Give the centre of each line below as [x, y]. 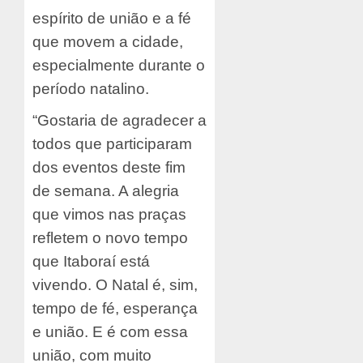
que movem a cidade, [108, 41]
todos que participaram [112, 143]
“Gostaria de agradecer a [120, 120]
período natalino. [91, 88]
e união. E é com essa [110, 331]
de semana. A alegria [106, 190]
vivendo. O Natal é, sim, [115, 284]
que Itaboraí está [91, 261]
